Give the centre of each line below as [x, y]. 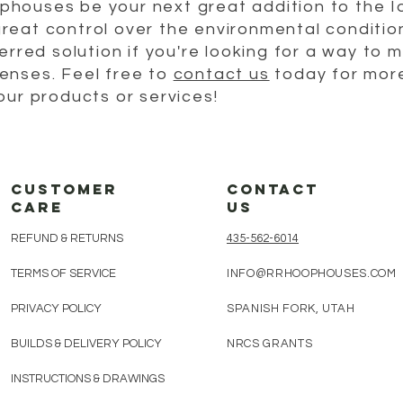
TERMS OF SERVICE [63, 274]
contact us [221, 75]
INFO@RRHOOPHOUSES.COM [312, 274]
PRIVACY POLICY [56, 309]
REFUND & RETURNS [68, 239]
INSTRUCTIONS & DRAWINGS [88, 379]
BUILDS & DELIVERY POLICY [86, 344]
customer [64, 189]
